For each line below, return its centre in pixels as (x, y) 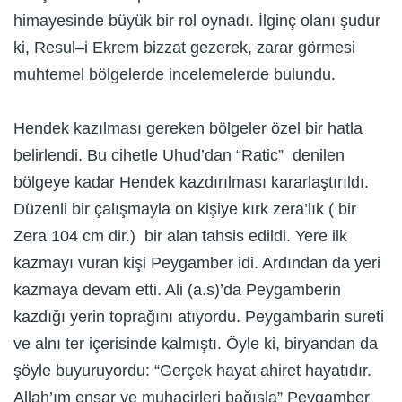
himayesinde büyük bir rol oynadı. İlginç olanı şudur (197, 21)
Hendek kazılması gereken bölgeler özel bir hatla (188, 129)
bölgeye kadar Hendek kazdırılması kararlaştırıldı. (191, 183)
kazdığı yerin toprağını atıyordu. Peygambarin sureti (199, 317)
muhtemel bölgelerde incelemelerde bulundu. (175, 75)
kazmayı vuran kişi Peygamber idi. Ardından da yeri (197, 263)
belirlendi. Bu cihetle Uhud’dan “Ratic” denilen (179, 156)
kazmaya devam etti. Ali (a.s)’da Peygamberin (177, 290)
